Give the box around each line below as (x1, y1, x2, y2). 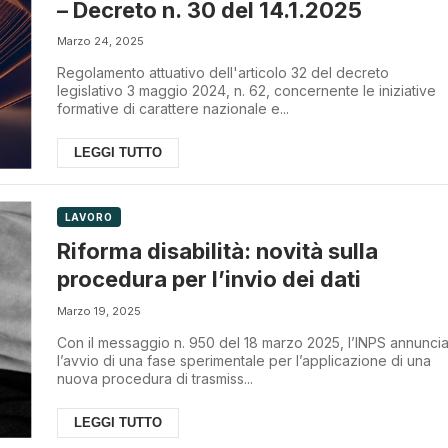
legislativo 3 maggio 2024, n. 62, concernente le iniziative (56, 82, 436, 100)
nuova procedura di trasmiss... (56, 369, 253, 387)
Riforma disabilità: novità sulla (56, 238, 378, 265)
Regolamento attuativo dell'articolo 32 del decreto (56, 64, 389, 82)
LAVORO (64, 211, 113, 224)
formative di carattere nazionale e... (56, 100, 289, 118)
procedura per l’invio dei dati (56, 266, 361, 293)
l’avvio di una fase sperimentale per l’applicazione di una (56, 351, 431, 369)
